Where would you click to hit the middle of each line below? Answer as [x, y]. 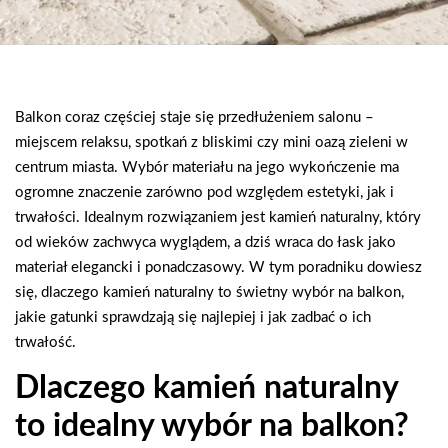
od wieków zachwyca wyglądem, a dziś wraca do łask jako [205, 242]
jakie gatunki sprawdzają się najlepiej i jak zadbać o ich [193, 317]
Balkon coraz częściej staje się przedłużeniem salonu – [194, 117]
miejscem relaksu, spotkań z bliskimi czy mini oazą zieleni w [211, 142]
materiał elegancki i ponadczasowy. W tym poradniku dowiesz [218, 267]
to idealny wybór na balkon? [212, 426]
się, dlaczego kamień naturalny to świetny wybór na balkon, [209, 292]
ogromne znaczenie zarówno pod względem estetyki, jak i [204, 192]
